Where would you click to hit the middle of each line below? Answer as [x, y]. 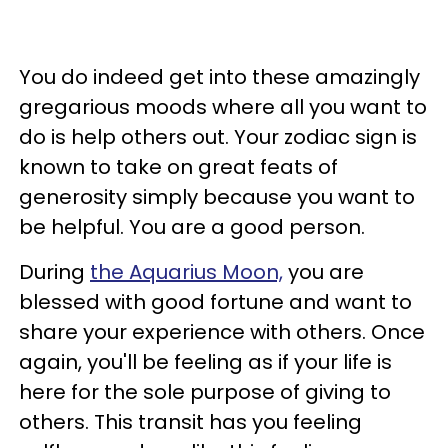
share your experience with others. [195, 332]
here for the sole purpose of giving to [205, 392]
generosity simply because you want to [217, 197]
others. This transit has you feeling [190, 422]
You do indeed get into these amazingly [219, 77]
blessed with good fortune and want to [215, 302]
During [54, 272]
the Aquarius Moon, [186, 272]
